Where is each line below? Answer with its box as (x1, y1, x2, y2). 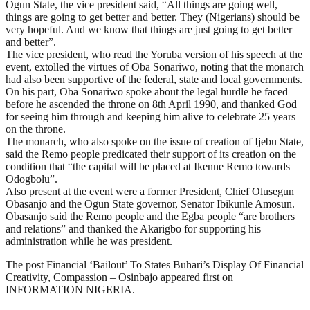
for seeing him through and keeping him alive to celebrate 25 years (6, 110, 295, 122)
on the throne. (6, 122, 66, 135)
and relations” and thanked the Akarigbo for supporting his (6, 222, 261, 235)
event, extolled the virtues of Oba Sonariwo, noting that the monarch (6, 60, 304, 73)
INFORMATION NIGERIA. (6, 283, 135, 295)
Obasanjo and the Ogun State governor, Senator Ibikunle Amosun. (6, 197, 295, 210)
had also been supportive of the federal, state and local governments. (6, 73, 302, 85)
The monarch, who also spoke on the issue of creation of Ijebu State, (6, 135, 304, 147)
